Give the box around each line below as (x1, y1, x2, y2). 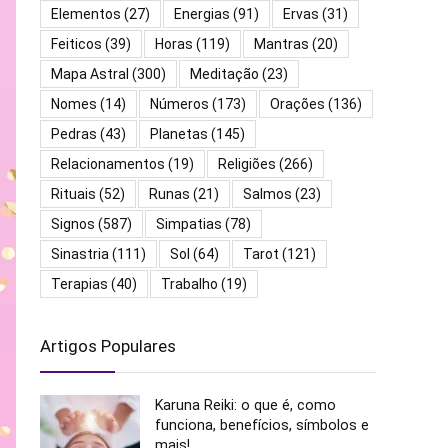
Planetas (150, 126, 208, 143)
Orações (270, 96, 325, 113)
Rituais (51, 186, 96, 203)
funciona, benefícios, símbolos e (155, 417, 369, 434)
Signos (51, 216, 95, 233)
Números (150, 96, 209, 113)
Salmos (243, 186, 292, 203)
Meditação (190, 66, 259, 83)
